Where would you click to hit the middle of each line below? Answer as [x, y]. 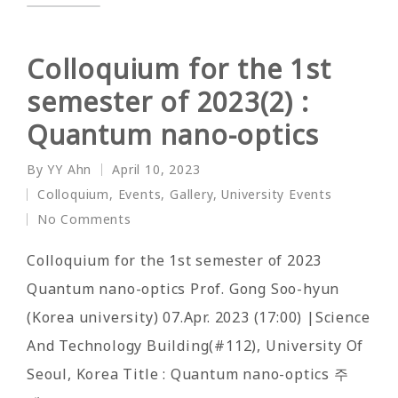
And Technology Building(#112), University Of [195, 345]
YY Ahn [70, 169]
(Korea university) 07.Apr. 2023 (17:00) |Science [199, 317]
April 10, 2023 [156, 169]
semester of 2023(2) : [168, 101]
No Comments [84, 219]
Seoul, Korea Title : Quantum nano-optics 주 [188, 374]
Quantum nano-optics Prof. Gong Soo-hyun [183, 288]
